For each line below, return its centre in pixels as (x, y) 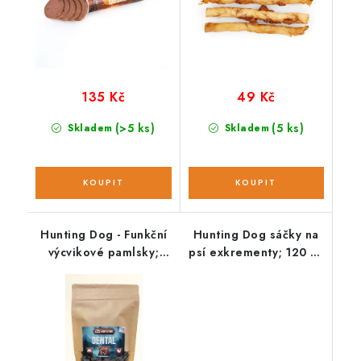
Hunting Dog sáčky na (256, 234)
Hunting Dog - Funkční (104, 234)
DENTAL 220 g (129, 270)
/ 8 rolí (256, 270)
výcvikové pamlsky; (104, 252)
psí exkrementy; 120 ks (256, 252)
